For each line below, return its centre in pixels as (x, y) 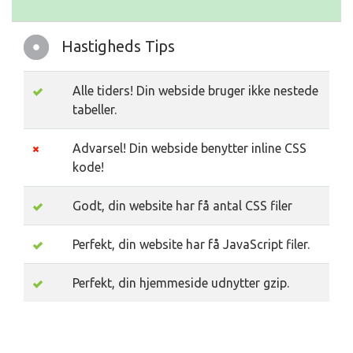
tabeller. (95, 110)
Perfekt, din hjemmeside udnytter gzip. (181, 283)
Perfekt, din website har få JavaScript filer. (191, 244)
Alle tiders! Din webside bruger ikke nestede (195, 91)
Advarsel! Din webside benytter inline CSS (190, 148)
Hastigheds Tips (118, 46)
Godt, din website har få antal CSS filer (182, 206)
